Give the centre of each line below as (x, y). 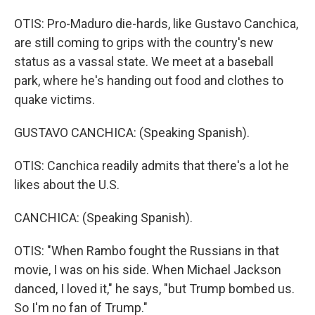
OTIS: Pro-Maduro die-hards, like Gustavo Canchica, (156, 24)
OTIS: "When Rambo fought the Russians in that (147, 251)
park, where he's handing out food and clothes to (149, 81)
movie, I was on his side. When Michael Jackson (148, 270)
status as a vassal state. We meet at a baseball (144, 62)
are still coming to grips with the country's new (144, 43)
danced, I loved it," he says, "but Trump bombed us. (154, 289)
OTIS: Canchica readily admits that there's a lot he (152, 166)
